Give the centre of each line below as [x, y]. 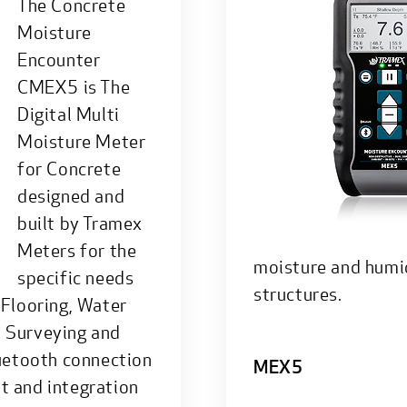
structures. [298, 293]
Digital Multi [69, 114]
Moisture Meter [82, 141]
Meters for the [77, 250]
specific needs [76, 277]
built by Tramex [80, 223]
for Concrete [69, 168]
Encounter [59, 59]
